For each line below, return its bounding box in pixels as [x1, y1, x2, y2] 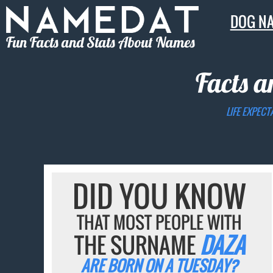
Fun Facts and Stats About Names [6, 32, 195, 51]
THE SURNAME [74, 229, 200, 261]
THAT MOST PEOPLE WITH [77, 210, 243, 235]
